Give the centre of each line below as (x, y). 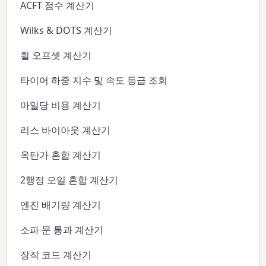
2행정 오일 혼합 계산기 (69, 180)
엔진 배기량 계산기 (61, 205)
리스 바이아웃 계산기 (66, 130)
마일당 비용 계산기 (61, 105)
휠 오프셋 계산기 (56, 56)
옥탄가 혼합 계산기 (61, 155)
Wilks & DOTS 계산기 (66, 31)
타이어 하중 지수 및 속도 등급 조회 (94, 80)
